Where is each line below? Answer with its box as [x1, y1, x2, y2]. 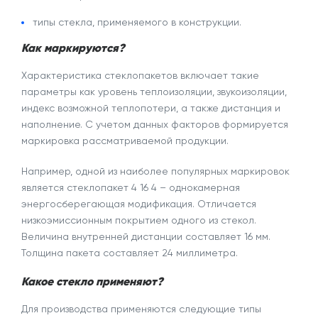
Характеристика [21, 70, 102, 81]
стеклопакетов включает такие [102, 70, 259, 81]
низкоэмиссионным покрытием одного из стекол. [21, 214, 256, 226]
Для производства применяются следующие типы [21, 303, 261, 314]
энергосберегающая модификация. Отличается [21, 198, 256, 209]
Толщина [21, 247, 63, 258]
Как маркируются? [21, 43, 125, 55]
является [21, 182, 64, 193]
